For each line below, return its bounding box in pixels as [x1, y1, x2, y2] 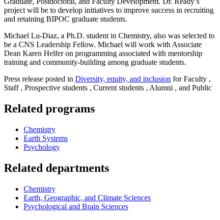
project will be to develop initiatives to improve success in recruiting [4, 5, 214, 14]
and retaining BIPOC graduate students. [4, 14, 127, 23]
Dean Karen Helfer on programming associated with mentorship [4, 49, 202, 57]
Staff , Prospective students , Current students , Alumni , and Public [4, 83, 212, 92]
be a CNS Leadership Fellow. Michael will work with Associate [4, 40, 202, 49]
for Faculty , [171, 74, 211, 83]
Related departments [4, 161, 109, 174]
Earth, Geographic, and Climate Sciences [24, 193, 151, 202]
